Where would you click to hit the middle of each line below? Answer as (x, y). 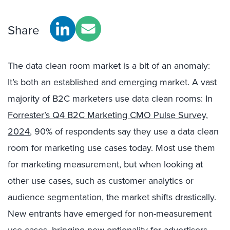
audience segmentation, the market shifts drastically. (112, 197)
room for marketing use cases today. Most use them (111, 148)
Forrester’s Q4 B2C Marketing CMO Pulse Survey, (108, 115)
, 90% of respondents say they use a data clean (124, 131)
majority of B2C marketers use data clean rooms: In (110, 99)
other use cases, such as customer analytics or (101, 181)
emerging (138, 82)
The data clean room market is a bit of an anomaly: (109, 66)
